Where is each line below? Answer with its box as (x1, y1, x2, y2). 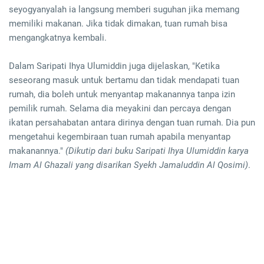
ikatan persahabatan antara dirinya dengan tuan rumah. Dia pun (9, 117, 255, 128)
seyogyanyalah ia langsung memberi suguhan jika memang (9, 4, 239, 15)
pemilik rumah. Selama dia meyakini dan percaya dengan (9, 103, 231, 114)
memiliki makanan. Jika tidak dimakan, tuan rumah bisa (9, 18, 227, 29)
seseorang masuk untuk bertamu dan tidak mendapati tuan (9, 75, 239, 86)
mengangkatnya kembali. (9, 32, 107, 44)
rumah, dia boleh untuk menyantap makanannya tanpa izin (9, 89, 235, 100)
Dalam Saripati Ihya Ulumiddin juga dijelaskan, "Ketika (9, 61, 220, 72)
